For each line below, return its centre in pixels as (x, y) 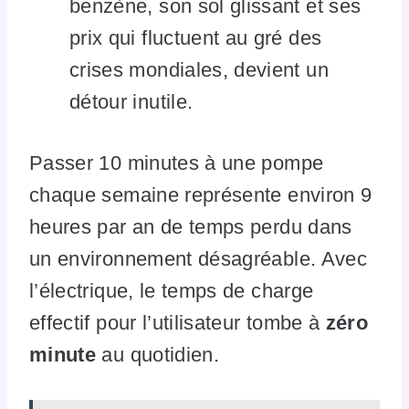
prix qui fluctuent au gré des (196, 37)
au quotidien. (158, 354)
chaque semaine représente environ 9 (201, 194)
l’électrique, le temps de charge (172, 290)
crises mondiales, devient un (199, 69)
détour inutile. (131, 101)
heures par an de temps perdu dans (191, 226)
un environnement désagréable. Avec (198, 258)
